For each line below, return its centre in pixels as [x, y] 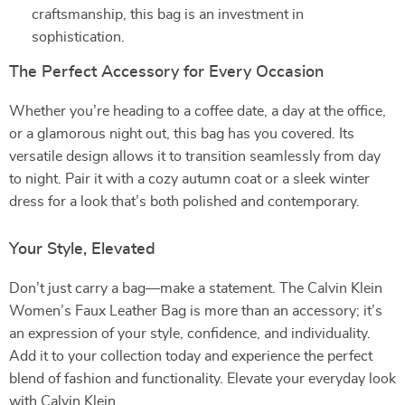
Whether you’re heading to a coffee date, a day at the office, [198, 111]
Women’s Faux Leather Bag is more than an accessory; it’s [196, 311]
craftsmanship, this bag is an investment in [168, 14]
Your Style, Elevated [82, 250]
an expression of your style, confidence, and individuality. [190, 334]
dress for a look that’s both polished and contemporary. [184, 202]
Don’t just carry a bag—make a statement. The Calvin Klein [196, 288]
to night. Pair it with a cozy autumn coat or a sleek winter [189, 179]
